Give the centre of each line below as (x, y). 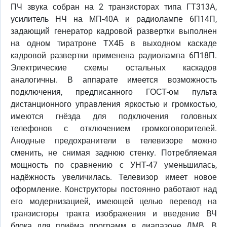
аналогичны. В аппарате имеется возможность (114, 80)
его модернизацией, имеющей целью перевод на (114, 202)
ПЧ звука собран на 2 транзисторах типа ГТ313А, (114, 7)
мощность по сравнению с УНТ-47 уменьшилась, (114, 165)
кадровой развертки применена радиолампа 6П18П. (114, 56)
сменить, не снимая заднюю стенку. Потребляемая (114, 153)
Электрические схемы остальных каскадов (114, 68)
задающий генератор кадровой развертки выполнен (114, 31)
